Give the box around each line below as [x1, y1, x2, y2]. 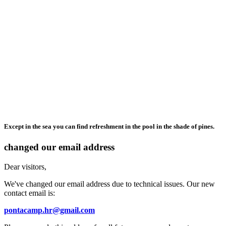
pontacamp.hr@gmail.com [4, 206, 95, 215]
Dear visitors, [4, 162, 46, 172]
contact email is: [4, 189, 55, 198]
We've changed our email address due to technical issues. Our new [4, 180, 215, 189]
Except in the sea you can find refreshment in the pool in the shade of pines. [4, 123, 214, 131]
